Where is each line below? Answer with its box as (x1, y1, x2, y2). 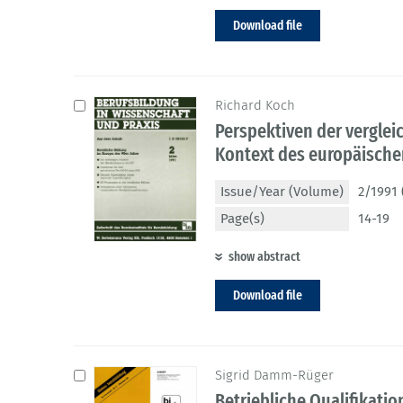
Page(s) (220, 210, 264, 228)
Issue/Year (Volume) (220, 184, 344, 201)
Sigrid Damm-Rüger (215, 367, 334, 384)
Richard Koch (215, 97, 295, 114)
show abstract (228, 248, 300, 265)
